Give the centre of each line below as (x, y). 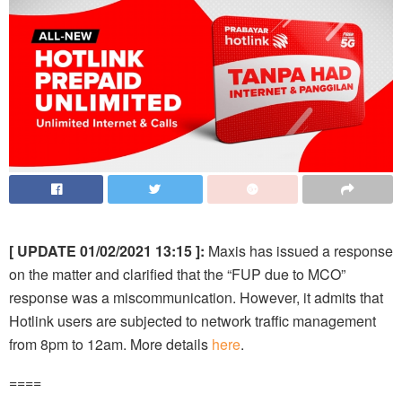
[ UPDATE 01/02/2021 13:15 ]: (107, 251)
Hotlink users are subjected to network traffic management (192, 321)
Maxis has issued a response (299, 251)
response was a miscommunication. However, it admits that (196, 298)
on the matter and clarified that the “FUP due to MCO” (177, 275)
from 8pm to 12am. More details (110, 345)
